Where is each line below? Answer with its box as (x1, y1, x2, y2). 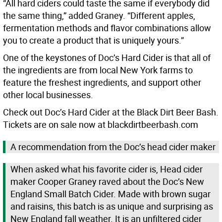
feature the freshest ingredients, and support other (3, 76, 201, 89)
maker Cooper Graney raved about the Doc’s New (10, 175, 204, 188)
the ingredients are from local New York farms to (3, 64, 193, 76)
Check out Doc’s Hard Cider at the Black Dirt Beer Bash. (3, 106, 219, 118)
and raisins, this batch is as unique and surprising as (10, 200, 213, 213)
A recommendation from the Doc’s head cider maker (10, 141, 216, 153)
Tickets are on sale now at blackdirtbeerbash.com (3, 118, 198, 131)
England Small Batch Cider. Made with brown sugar (10, 188, 211, 200)
